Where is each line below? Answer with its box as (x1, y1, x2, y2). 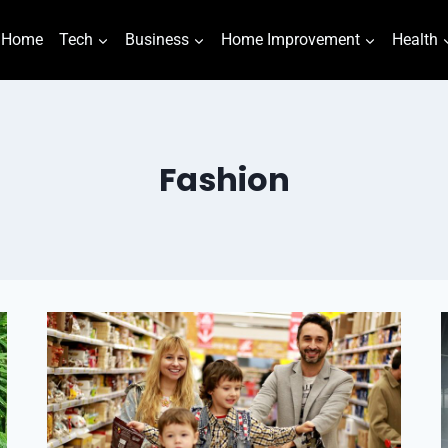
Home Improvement (221, 30, 360, 49)
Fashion (158, 157, 290, 202)
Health (392, 30, 438, 49)
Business (125, 30, 189, 49)
